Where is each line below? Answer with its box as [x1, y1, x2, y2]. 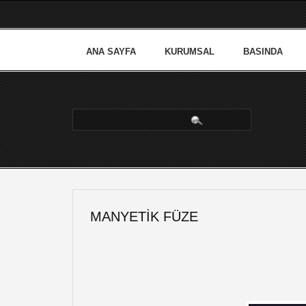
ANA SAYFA [86, 46, 136, 57]
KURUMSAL [165, 46, 214, 57]
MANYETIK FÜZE [90, 209, 198, 224]
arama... [73, 111, 103, 121]
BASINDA [243, 46, 283, 57]
